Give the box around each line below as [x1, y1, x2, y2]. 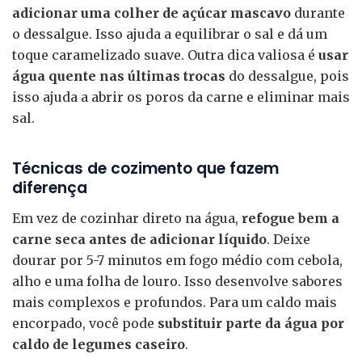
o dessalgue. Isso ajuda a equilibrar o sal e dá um [12, 26, 327, 43]
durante [291, 5, 345, 22]
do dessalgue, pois [225, 68, 349, 85]
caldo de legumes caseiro [12, 335, 185, 352]
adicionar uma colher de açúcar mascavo [12, 5, 291, 22]
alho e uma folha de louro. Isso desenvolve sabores [12, 272, 343, 289]
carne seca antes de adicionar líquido [12, 230, 267, 247]
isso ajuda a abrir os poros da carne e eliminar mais [12, 89, 350, 106]
